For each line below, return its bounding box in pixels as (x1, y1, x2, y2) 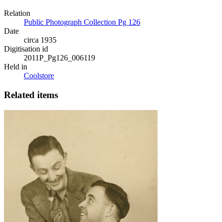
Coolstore (24, 71, 54, 80)
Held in (4, 62, 27, 71)
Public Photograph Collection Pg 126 (24, 18, 140, 27)
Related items (4, 90, 58, 101)
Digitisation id (4, 45, 48, 54)
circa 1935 (24, 36, 56, 45)
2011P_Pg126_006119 (24, 54, 95, 62)
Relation (4, 9, 30, 18)
